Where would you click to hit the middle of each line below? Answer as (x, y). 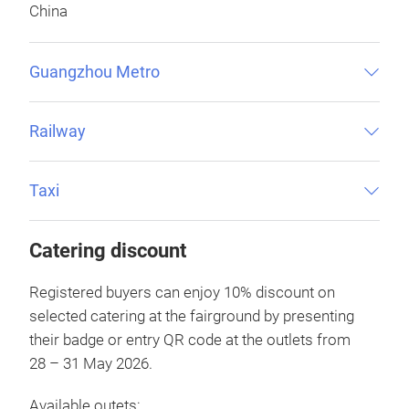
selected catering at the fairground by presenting (192, 316)
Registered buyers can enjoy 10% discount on (182, 292)
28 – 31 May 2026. (91, 363)
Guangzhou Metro (94, 71)
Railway (58, 131)
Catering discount (108, 250)
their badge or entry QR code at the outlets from (190, 340)
